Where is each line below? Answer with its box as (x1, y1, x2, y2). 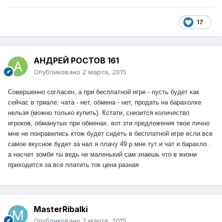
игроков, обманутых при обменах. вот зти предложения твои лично (8, 119, 210, 127)
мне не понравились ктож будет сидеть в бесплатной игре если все (8, 130, 213, 138)
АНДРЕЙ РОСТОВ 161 (34, 55, 119, 66)
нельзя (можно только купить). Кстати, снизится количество (8, 109, 189, 117)
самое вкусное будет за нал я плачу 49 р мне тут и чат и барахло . (8, 140, 211, 148)
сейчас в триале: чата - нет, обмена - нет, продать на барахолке (8, 99, 201, 107)
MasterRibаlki (34, 204, 88, 215)
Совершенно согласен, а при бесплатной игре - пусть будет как (8, 88, 199, 96)
